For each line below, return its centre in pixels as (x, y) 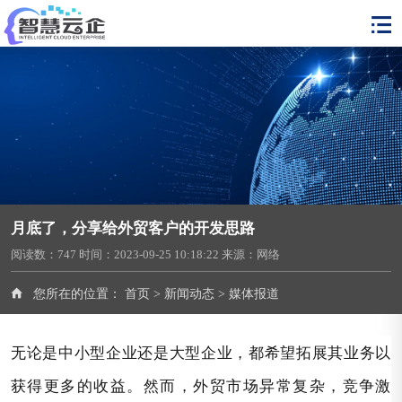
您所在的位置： (77, 294)
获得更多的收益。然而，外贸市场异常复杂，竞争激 (201, 385)
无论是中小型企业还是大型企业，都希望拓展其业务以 (201, 352)
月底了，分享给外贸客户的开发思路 (133, 228)
